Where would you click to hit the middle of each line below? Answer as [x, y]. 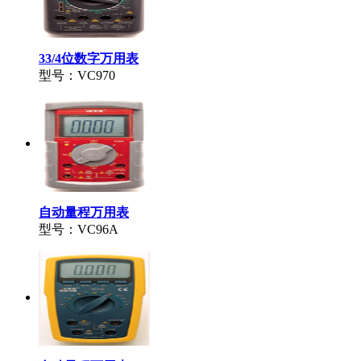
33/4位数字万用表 [89, 58]
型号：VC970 [77, 75]
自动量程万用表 [84, 212]
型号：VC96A [79, 229]
